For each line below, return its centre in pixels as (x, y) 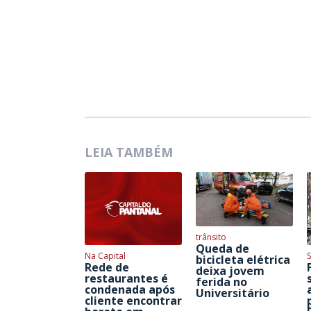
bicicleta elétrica (243, 260)
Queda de (222, 249)
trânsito (211, 237)
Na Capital (105, 255)
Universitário (233, 293)
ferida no (221, 282)
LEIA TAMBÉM (129, 152)
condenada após (130, 289)
